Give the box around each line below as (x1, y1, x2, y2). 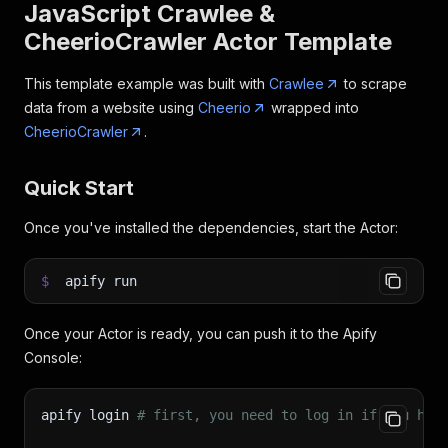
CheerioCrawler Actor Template (24, 27, 392, 56)
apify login (41, 407, 137, 423)
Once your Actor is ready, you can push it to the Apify (24, 325, 377, 342)
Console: (24, 349, 82, 366)
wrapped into (267, 99, 359, 116)
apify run (65, 273, 137, 289)
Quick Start (24, 176, 134, 200)
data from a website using (24, 99, 198, 116)
